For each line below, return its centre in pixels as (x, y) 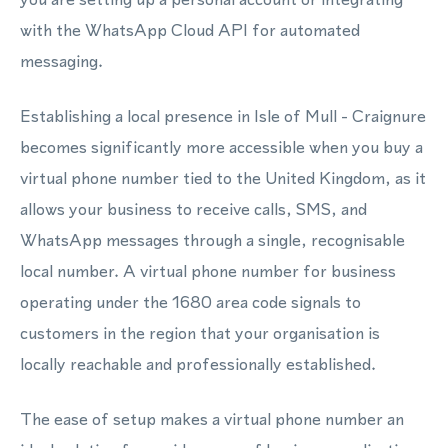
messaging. (61, 61)
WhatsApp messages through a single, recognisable (212, 240)
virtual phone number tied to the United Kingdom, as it (223, 178)
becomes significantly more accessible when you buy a (221, 147)
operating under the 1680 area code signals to (190, 302)
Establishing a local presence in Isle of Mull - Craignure (223, 116)
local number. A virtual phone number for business (208, 271)
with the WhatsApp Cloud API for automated (190, 30)
